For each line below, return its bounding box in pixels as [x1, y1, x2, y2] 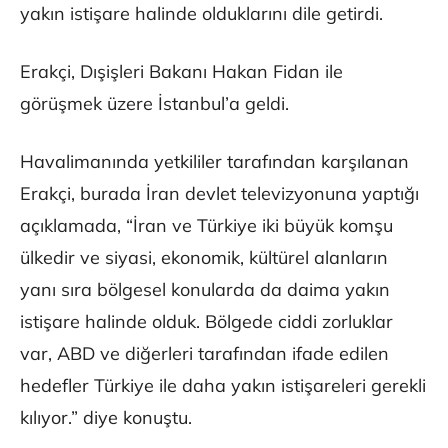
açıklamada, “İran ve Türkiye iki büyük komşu [20, 214, 393, 238]
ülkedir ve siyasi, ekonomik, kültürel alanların [20, 246, 388, 270]
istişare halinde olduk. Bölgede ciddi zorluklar [20, 310, 393, 334]
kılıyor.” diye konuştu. [20, 406, 192, 430]
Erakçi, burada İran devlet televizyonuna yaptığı [20, 182, 419, 206]
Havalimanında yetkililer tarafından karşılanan [20, 150, 409, 174]
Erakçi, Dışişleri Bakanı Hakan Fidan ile [20, 60, 343, 84]
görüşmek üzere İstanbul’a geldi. [20, 92, 289, 116]
